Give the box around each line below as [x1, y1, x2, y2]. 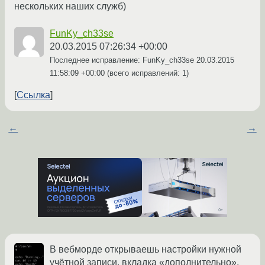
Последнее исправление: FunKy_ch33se [50, 56, 196, 65]
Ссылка [17, 90, 50, 101]
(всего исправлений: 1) [105, 69, 189, 78]
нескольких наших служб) [14, 1, 126, 12]
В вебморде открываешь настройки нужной [50, 244, 241, 255]
